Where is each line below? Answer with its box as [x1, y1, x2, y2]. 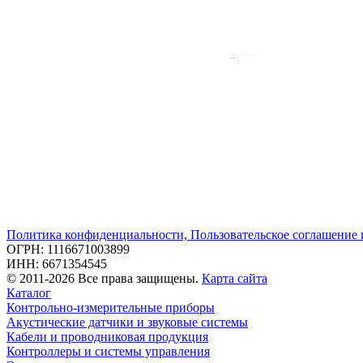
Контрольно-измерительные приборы [6, 300, 215, 314]
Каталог [6, 285, 51, 300]
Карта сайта [202, 271, 267, 285]
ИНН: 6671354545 [6, 256, 107, 271]
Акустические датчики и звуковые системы [6, 314, 248, 329]
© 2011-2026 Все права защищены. [6, 271, 202, 285]
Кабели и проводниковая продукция [6, 329, 208, 344]
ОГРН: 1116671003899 [6, 241, 130, 256]
